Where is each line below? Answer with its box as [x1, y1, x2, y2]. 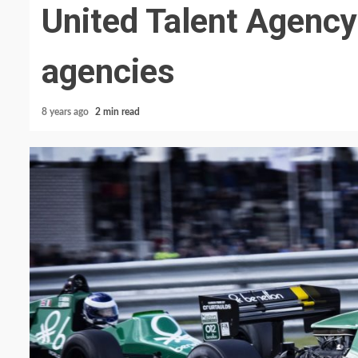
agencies [42, 52, 175, 91]
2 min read [95, 107, 140, 117]
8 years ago [42, 107, 91, 117]
